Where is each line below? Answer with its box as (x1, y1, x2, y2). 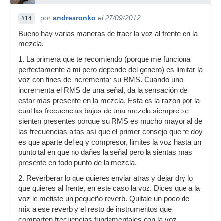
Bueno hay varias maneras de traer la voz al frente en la (18, 30, 198, 37)
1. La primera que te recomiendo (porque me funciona (18, 55, 190, 63)
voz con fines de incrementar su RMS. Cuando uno (18, 76, 183, 84)
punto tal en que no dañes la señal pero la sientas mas (18, 148, 192, 156)
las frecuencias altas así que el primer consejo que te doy (18, 128, 203, 136)
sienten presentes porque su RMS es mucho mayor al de (18, 117, 202, 125)
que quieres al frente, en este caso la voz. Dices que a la (18, 184, 200, 192)
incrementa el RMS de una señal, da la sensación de (18, 86, 187, 94)
